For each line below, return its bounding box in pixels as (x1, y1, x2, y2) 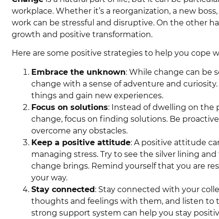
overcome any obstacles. (31, 126, 128, 135)
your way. (31, 173, 67, 182)
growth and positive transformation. (12, 30, 153, 40)
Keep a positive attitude (31, 137, 131, 147)
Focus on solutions (31, 102, 108, 112)
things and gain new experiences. (31, 90, 163, 100)
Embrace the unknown (31, 67, 126, 77)
